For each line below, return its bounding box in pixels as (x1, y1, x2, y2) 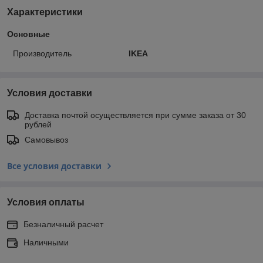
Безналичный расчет (23, 219, 103, 229)
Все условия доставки (7, 160, 102, 171)
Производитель (13, 48, 72, 58)
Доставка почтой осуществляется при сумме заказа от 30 (25, 110, 246, 120)
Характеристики (7, 6, 83, 17)
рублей (25, 119, 52, 129)
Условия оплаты (7, 197, 85, 207)
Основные (7, 29, 50, 39)
